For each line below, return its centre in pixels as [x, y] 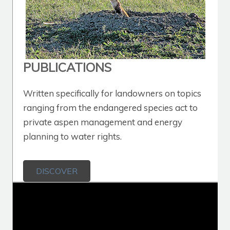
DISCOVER [57, 171]
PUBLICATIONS [67, 67]
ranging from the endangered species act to [110, 108]
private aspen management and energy [103, 122]
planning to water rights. [72, 136]
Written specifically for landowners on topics [112, 93]
